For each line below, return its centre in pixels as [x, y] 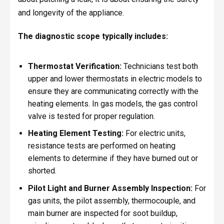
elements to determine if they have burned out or [113, 158]
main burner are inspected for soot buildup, [102, 213]
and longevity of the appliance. [71, 13]
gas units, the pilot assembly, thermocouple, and [111, 201]
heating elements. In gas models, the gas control [112, 103]
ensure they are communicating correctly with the [113, 91]
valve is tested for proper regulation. [91, 116]
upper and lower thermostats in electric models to [115, 78]
